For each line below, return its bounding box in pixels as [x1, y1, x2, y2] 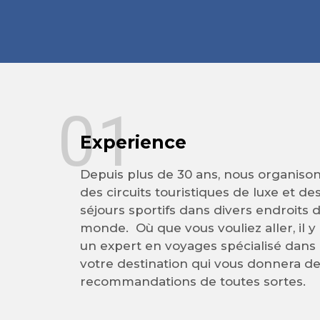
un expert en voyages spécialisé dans [80, 239, 316, 253]
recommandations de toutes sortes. [80, 274, 306, 289]
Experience [80, 131, 186, 153]
